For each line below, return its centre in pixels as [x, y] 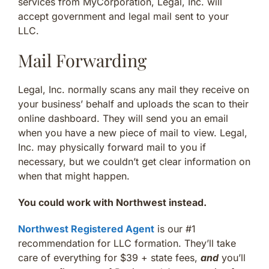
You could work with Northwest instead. [112, 203]
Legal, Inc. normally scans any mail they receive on [134, 90]
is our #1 [175, 229]
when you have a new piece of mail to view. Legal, [133, 133]
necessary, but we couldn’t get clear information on [134, 162]
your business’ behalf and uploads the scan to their [133, 104]
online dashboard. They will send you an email [123, 119]
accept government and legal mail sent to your [123, 17]
